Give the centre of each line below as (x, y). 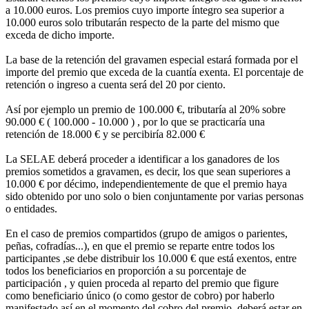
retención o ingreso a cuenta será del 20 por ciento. (116, 84)
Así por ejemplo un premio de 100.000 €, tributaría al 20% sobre (146, 109)
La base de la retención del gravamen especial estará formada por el (152, 59)
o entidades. (31, 208)
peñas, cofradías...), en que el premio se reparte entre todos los (140, 246)
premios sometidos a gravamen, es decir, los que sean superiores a (148, 171)
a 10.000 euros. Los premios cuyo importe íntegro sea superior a (145, 10)
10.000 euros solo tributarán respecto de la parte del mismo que (142, 22)
